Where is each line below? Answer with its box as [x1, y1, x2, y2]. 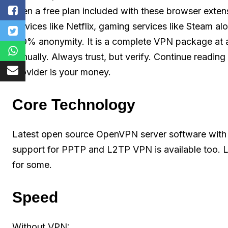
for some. [12, 159, 52, 170]
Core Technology [12, 96, 135, 113]
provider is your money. [12, 66, 111, 77]
